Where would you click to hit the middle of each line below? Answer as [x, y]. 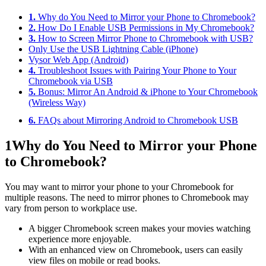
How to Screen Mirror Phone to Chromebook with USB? [145, 39]
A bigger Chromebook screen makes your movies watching [140, 229]
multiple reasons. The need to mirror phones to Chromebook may [127, 198]
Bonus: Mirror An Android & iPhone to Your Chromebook [148, 92]
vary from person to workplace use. [71, 208]
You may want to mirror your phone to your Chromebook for [119, 187]
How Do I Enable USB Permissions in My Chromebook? [146, 28]
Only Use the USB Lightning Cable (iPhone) [113, 49]
